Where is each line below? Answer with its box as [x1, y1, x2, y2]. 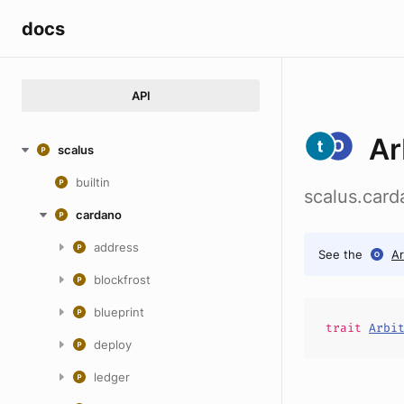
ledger [94, 370, 130, 384]
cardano [76, 207, 122, 222]
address [94, 240, 139, 254]
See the [318, 247, 363, 262]
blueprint [94, 305, 144, 319]
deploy [94, 337, 132, 352]
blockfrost [94, 272, 151, 287]
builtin [76, 175, 110, 189]
